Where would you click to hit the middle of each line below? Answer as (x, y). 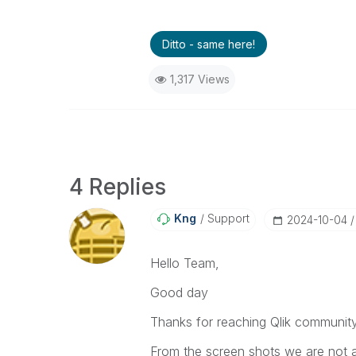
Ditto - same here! (208, 44)
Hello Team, (184, 263)
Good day (179, 292)
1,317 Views (199, 79)
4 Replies (118, 187)
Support (226, 218)
